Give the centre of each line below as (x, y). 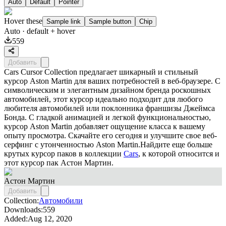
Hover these (23, 21)
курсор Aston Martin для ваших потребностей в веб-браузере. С (112, 81)
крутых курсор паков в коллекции (64, 153)
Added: (16, 218)
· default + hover (48, 31)
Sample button (110, 21)
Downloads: (23, 209)
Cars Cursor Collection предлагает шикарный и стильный (101, 72)
